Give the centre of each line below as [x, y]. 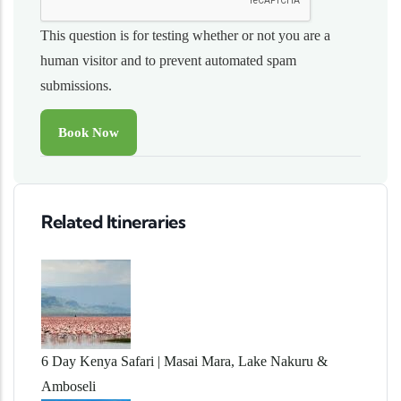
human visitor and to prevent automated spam [168, 60]
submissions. [76, 85]
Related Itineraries [114, 221]
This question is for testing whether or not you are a [185, 35]
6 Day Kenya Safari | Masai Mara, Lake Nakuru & [184, 361]
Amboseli [68, 386]
